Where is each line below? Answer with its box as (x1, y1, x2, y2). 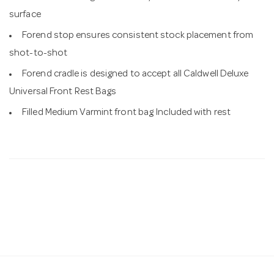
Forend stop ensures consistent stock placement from (22, 31, 254, 41)
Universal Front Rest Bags (9, 87, 117, 97)
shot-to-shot (9, 49, 68, 59)
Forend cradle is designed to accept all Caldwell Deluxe (22, 70, 249, 80)
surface (9, 10, 41, 20)
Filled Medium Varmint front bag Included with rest (22, 108, 231, 118)
